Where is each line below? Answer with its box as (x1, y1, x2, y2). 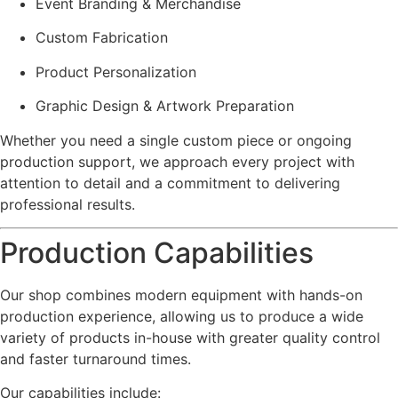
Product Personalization (36, 62, 196, 81)
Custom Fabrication (36, 28, 168, 47)
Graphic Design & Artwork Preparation (36, 97, 294, 115)
